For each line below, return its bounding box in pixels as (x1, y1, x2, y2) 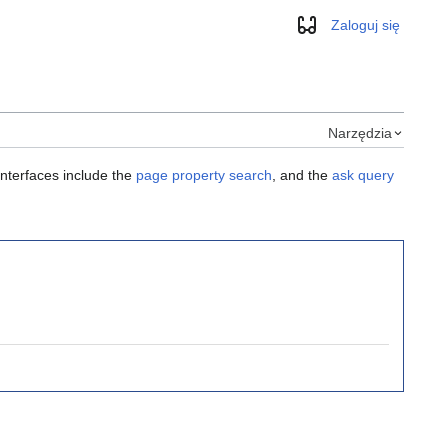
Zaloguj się (331, 17, 400, 33)
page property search (136, 167, 272, 184)
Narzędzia (328, 125, 392, 142)
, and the (272, 167, 332, 184)
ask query (332, 167, 394, 184)
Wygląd (305, 23, 357, 40)
